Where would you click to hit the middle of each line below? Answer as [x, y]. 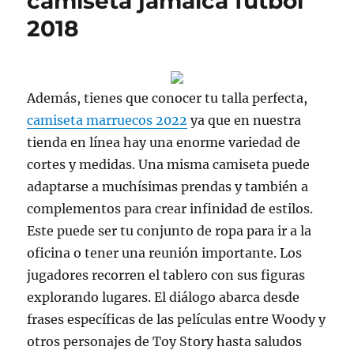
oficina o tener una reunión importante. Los [165, 253]
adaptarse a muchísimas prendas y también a [168, 186]
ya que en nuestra [245, 120]
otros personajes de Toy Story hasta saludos [165, 341]
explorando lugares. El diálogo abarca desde [164, 297]
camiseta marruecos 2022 [107, 120]
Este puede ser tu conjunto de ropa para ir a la [169, 231]
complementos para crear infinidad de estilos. [170, 209]
